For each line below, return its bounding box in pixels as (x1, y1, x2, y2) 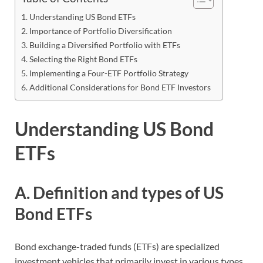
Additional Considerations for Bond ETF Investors (29, 82, 211, 92)
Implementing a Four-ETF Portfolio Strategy (29, 68, 188, 78)
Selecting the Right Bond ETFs (29, 53, 137, 64)
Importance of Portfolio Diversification (29, 25, 172, 36)
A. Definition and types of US (15, 183, 224, 203)
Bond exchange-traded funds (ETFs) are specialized (15, 241, 220, 252)
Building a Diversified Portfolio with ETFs (29, 39, 180, 50)
